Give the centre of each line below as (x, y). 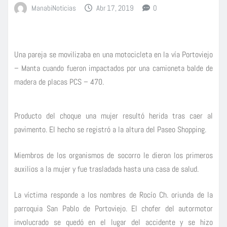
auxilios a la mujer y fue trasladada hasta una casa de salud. (106, 169)
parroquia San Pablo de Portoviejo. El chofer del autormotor (113, 208)
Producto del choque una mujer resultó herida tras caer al (113, 116)
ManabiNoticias (53, 8)
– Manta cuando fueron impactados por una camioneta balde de (113, 68)
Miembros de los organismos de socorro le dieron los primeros (113, 155)
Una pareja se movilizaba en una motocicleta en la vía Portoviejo (113, 54)
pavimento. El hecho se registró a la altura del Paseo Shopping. (110, 129)
